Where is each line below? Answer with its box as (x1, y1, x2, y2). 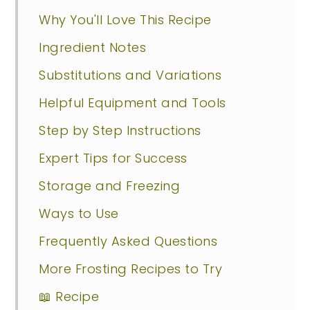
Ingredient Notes (39, 38, 147, 56)
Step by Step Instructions (39, 121, 201, 139)
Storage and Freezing (39, 176, 181, 194)
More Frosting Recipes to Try (39, 259, 223, 277)
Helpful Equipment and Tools (39, 93, 226, 111)
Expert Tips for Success (39, 149, 188, 167)
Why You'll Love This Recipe (39, 10, 212, 28)
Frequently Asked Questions (39, 232, 218, 250)
